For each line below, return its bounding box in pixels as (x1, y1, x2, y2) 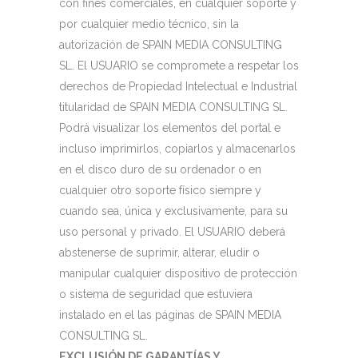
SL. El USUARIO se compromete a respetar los (59, 59, 299, 72)
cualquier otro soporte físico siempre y (59, 184, 261, 197)
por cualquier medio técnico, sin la (59, 18, 239, 30)
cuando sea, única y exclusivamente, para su (59, 205, 288, 217)
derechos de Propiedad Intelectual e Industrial (59, 80, 297, 93)
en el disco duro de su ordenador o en (59, 163, 261, 176)
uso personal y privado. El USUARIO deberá (59, 225, 285, 238)
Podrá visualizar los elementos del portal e (59, 121, 280, 134)
